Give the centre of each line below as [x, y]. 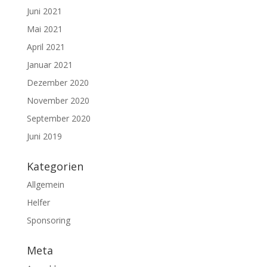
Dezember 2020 [58, 82]
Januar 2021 [49, 64]
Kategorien [55, 166]
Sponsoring [48, 220]
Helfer [38, 202]
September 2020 [58, 118]
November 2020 [58, 100]
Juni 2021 [44, 11]
